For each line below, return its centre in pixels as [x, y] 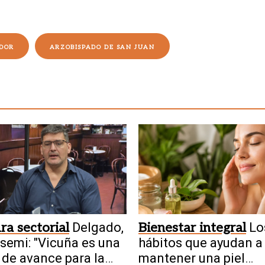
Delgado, [98, 227]
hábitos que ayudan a [201, 243]
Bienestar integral [192, 227]
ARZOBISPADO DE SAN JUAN [102, 48]
